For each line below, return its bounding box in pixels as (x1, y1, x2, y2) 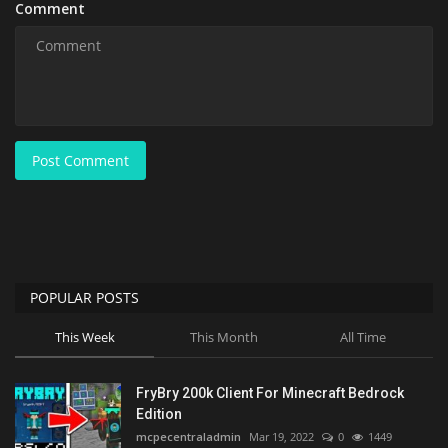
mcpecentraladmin (136, 428, 241, 444)
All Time (339, 327, 386, 346)
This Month (189, 327, 258, 346)
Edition (136, 405, 182, 422)
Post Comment (32, 150, 129, 170)
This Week (54, 327, 115, 346)
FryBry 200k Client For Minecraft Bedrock (136, 384, 404, 401)
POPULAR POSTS (30, 287, 139, 307)
